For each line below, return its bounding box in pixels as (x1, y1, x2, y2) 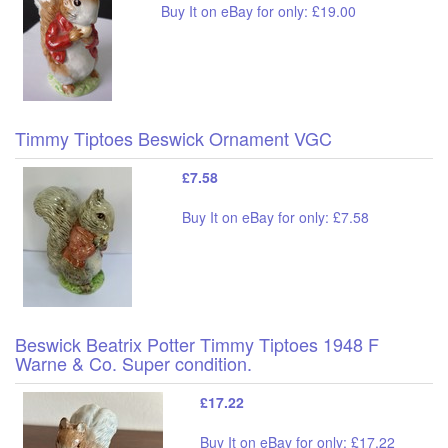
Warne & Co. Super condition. (15, 349, 252, 376)
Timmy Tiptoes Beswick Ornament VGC (15, 124, 332, 151)
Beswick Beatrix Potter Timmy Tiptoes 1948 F (15, 330, 379, 357)
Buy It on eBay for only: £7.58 (182, 206, 369, 227)
